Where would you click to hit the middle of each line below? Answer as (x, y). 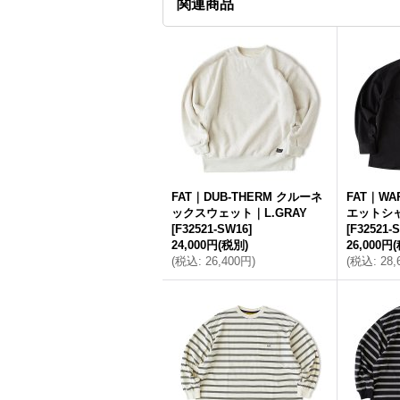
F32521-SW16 (212, 229)
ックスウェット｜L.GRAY (239, 213)
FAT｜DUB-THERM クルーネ (247, 197)
